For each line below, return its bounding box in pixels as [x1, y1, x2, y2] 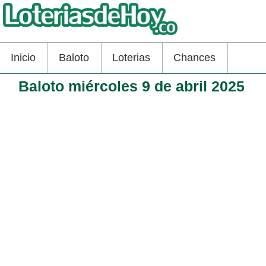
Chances [173, 51, 216, 64]
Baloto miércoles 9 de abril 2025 [18, 77, 245, 94]
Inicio [11, 51, 36, 64]
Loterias [112, 51, 150, 64]
